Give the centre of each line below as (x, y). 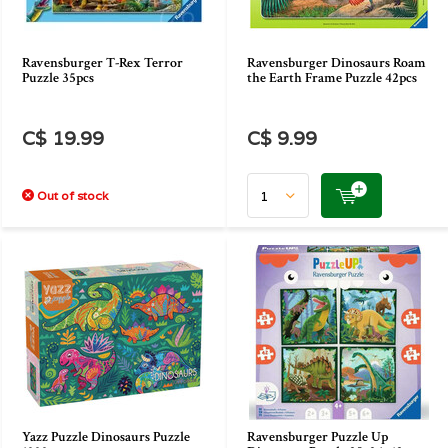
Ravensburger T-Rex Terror (102, 63)
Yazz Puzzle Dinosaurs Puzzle (106, 437)
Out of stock (71, 195)
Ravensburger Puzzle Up (317, 437)
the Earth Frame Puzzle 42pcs (332, 78)
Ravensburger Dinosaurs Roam (336, 63)
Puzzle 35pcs (58, 78)
